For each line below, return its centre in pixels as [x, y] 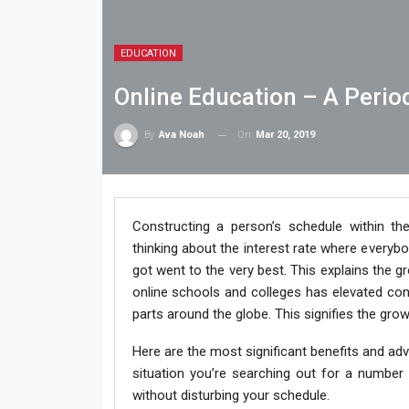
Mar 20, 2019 [285, 134]
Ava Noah [181, 135]
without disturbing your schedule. [231, 395]
